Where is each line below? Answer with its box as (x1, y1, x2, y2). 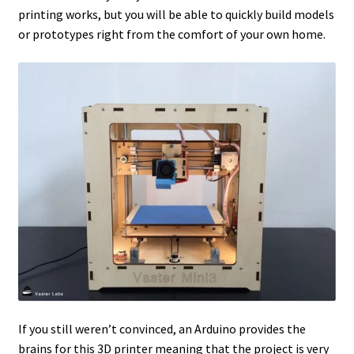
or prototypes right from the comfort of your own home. (17, 26, 326, 43)
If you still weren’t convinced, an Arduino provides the (17, 320, 306, 337)
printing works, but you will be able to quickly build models (17, 6, 334, 23)
